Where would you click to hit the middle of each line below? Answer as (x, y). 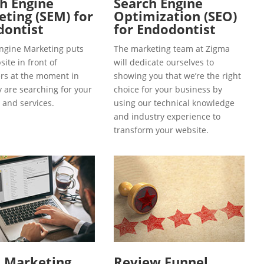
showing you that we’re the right (177, 75)
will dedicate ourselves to (164, 62)
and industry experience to (167, 116)
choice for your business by (168, 89)
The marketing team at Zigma (172, 48)
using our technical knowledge (174, 103)
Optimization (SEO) (175, 16)
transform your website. (161, 130)
